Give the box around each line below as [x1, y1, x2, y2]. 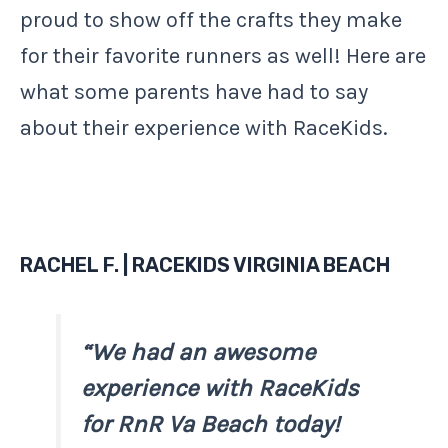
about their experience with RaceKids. [20, 114, 388, 141]
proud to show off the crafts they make [20, 6, 402, 33]
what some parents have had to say [20, 78, 368, 105]
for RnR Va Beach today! [81, 409, 341, 438]
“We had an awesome [81, 337, 316, 366]
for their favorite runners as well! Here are [20, 42, 426, 69]
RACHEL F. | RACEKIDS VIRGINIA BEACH [20, 252, 390, 277]
